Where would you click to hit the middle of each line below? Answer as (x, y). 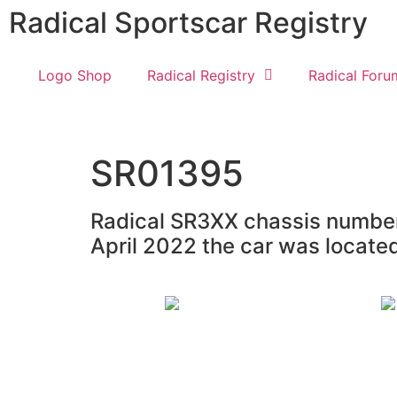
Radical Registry (201, 75)
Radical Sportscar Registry (188, 23)
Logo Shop (74, 75)
